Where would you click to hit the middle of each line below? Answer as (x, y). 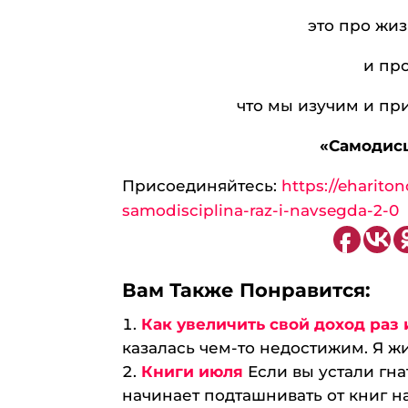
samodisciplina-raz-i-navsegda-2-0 (261, 210)
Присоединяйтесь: (202, 186)
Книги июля (193, 372)
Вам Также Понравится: (247, 290)
